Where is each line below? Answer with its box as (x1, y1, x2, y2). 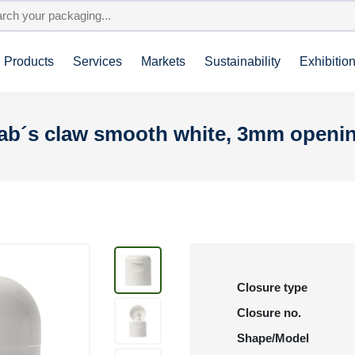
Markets (141, 55, 185, 68)
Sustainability (204, 55, 281, 68)
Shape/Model (237, 331, 309, 345)
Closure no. (237, 306, 301, 319)
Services (73, 55, 122, 68)
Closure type (237, 281, 307, 294)
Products (4, 55, 54, 68)
